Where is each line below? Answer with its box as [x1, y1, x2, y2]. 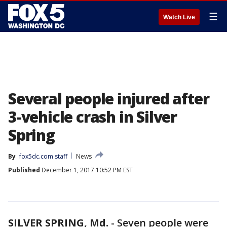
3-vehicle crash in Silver [8, 106, 177, 127]
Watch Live [163, 14, 195, 21]
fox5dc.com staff [19, 152, 67, 161]
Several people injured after [8, 88, 209, 109]
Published [8, 166, 40, 174]
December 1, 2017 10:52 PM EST [40, 166, 133, 174]
